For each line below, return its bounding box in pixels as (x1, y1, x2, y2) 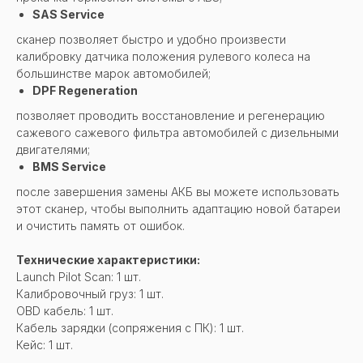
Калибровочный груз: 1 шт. (16, 286, 164, 301)
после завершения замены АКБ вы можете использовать (16, 184, 340, 199)
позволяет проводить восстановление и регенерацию (16, 108, 325, 122)
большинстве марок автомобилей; (16, 66, 211, 80)
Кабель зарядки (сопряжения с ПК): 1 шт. (16, 320, 244, 335)
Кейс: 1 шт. (16, 337, 73, 352)
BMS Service (32, 159, 106, 173)
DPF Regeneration (32, 83, 138, 97)
